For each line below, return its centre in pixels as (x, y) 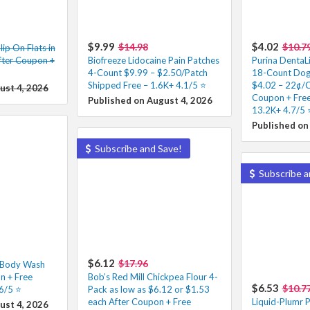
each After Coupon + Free (139, 301)
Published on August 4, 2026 (150, 100)
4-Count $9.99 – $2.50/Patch (147, 72)
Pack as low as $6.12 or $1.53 (148, 289)
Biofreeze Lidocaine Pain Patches (153, 60)
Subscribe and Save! (137, 148)
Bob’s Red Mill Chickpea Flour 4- (153, 276)
